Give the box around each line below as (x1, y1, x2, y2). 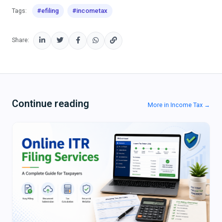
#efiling (37, 6, 59, 14)
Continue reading (12, 97, 89, 110)
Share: (12, 37, 29, 44)
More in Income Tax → (148, 101, 210, 109)
